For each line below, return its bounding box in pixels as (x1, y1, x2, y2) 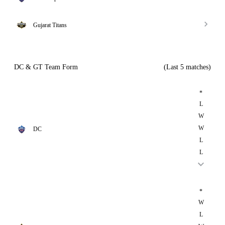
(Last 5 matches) (164, 63, 211, 71)
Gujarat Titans (33, 22, 67, 29)
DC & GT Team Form (14, 63, 78, 71)
